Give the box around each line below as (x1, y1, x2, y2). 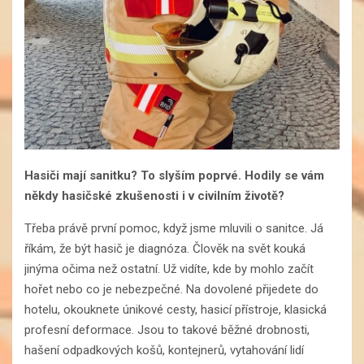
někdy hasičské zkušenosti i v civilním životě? (24, 188, 284, 204)
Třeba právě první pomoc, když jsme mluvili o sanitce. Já (24, 221, 323, 236)
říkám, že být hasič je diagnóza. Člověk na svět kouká (24, 241, 305, 257)
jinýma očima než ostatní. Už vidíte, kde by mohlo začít (24, 262, 314, 277)
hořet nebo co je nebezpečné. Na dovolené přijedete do (24, 282, 318, 297)
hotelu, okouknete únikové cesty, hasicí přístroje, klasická (24, 302, 327, 318)
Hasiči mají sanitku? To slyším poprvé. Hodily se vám (24, 168, 324, 184)
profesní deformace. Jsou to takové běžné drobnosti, (24, 323, 310, 338)
